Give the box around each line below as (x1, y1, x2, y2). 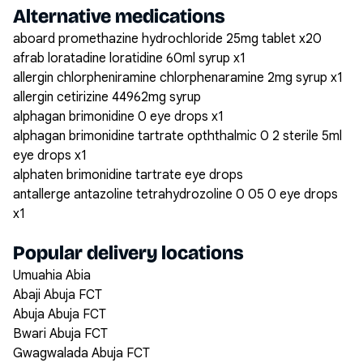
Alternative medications (13, 5, 225, 28)
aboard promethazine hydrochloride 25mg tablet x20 (13, 31, 322, 47)
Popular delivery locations (13, 241, 244, 264)
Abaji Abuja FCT (13, 287, 102, 303)
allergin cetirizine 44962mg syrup (13, 89, 201, 105)
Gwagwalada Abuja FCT (13, 345, 150, 361)
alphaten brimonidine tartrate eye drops (13, 167, 243, 183)
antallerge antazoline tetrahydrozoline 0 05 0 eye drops (13, 186, 338, 203)
